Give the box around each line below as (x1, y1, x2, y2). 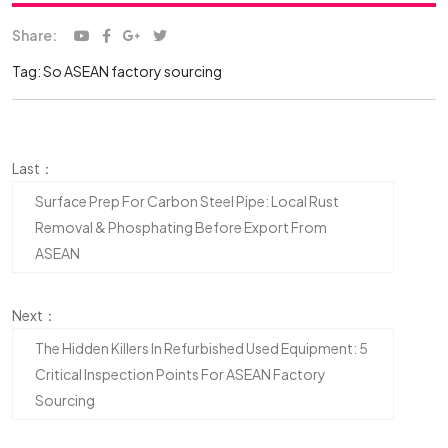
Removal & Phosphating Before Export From (35, 218, 327, 236)
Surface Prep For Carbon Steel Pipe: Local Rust (35, 192, 339, 210)
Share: (12, 26, 57, 44)
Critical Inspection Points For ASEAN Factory (35, 365, 326, 383)
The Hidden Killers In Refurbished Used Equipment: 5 (35, 339, 368, 357)
